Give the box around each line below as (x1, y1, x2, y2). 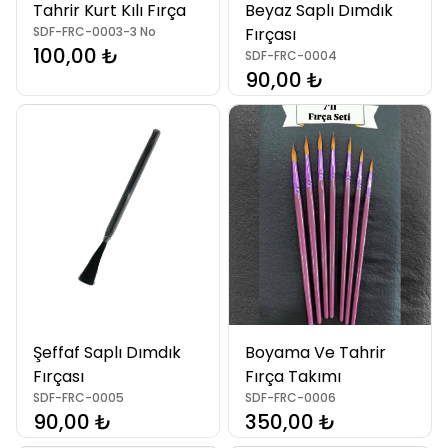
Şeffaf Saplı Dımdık (33, 341, 181, 364)
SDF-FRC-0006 (245, 389, 336, 406)
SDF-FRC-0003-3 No (33, 23, 156, 40)
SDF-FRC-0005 (33, 389, 124, 406)
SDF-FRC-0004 (245, 47, 337, 64)
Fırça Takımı (245, 365, 341, 388)
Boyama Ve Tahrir (245, 341, 386, 364)
